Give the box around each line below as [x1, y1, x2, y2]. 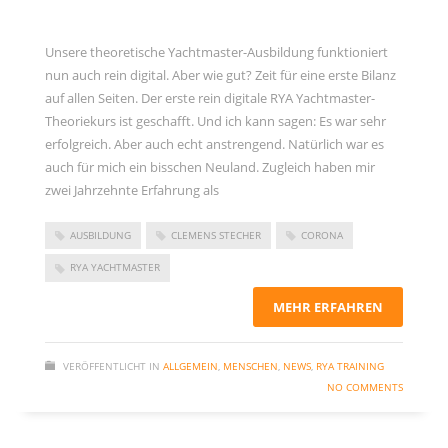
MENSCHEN [223, 358, 278, 373]
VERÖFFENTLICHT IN [63, 358, 160, 373]
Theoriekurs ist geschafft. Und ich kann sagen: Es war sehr [45, 111, 386, 130]
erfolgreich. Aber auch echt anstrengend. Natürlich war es [45, 134, 384, 153]
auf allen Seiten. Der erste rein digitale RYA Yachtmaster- [45, 88, 375, 107]
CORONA [301, 227, 343, 242]
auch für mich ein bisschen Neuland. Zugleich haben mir [45, 157, 375, 176]
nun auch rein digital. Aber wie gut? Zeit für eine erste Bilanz [45, 65, 396, 84]
